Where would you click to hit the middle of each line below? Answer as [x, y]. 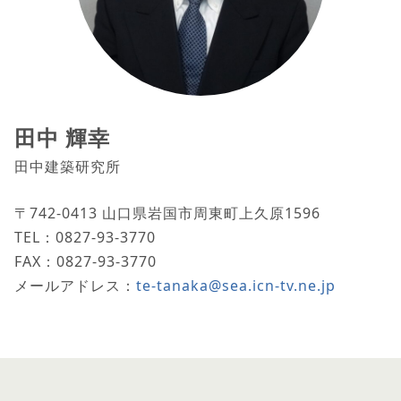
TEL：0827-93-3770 [85, 237]
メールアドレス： [75, 285]
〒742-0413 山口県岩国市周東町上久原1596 [167, 213]
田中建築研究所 [68, 166]
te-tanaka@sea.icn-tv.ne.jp [236, 285]
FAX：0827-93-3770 [85, 261]
